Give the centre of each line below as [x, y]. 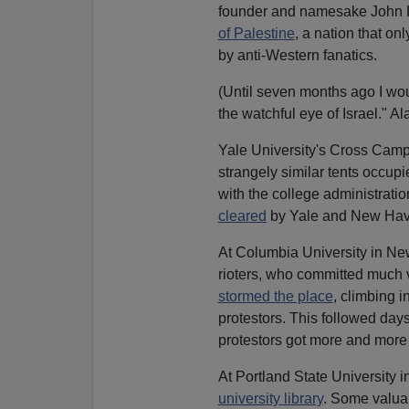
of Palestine [256, 33]
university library [270, 398]
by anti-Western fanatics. [297, 55]
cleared [242, 215]
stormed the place [275, 296]
